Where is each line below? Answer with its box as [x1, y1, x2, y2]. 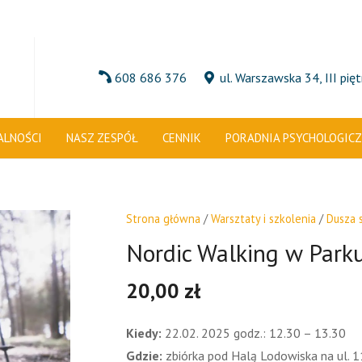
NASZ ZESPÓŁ [66, 130, 139, 145]
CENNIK [162, 130, 202, 145]
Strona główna [125, 211, 200, 226]
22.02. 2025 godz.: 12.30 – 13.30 [161, 324, 346, 341]
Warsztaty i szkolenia [210, 211, 316, 226]
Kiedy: [125, 324, 162, 341]
